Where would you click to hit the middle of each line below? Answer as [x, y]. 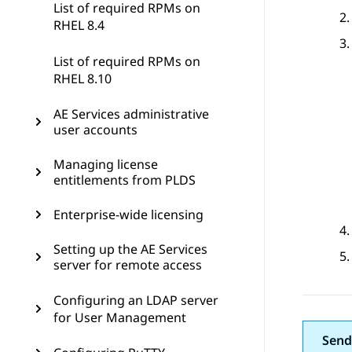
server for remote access [128, 265]
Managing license [106, 164]
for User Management [120, 317]
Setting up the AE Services [130, 249]
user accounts [95, 130]
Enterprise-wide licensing [128, 214]
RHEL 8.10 [82, 79]
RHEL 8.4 [79, 25]
